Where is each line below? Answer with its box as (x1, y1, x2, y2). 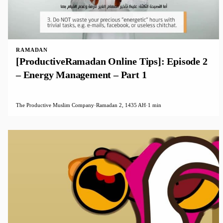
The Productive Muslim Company (16, 102, 94, 109)
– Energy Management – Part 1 (16, 69, 147, 81)
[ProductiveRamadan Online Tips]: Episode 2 (16, 56, 208, 67)
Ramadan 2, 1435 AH (96, 102, 146, 109)
